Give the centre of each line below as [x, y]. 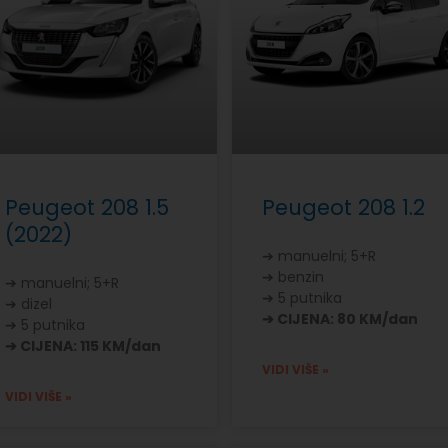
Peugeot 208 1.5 [87, 208]
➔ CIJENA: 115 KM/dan [83, 346]
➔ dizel [29, 304]
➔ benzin [292, 277]
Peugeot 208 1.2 [343, 208]
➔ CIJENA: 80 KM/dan [339, 319]
